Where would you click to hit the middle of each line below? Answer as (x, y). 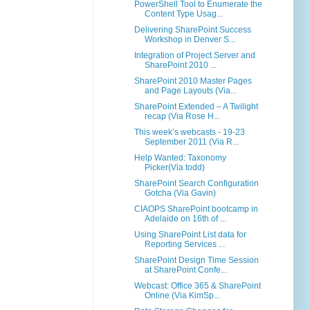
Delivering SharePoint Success (192, 30)
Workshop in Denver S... (190, 40)
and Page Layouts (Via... (190, 91)
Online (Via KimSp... (182, 296)
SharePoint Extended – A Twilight (196, 107)
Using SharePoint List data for (190, 235)
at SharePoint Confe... (185, 270)
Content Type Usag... (183, 14)
